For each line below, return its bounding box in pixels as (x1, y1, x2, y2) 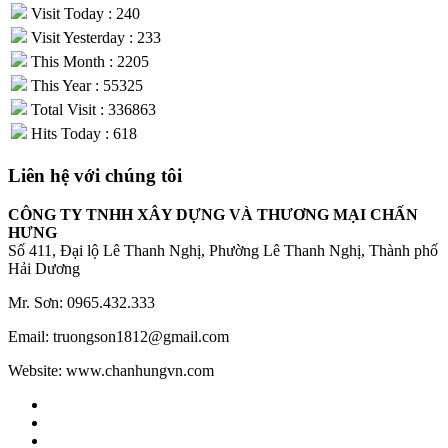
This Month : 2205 (27, 53, 149, 71)
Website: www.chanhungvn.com (8, 361, 214, 379)
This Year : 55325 (27, 77, 143, 95)
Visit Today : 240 (27, 5, 140, 23)
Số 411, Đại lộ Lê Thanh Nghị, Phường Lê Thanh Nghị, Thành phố (8, 241, 438, 259)
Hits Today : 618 (27, 125, 137, 143)
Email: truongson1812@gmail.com (8, 327, 229, 345)
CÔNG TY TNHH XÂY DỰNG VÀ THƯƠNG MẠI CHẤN (8, 205, 418, 223)
